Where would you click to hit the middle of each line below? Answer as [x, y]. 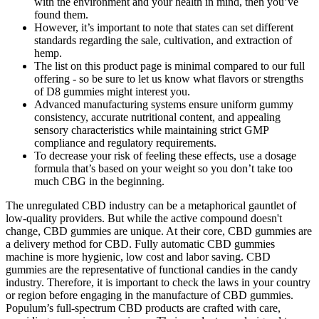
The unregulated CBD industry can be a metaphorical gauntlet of [151, 205]
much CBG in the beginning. [99, 181]
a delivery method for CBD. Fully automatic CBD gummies [140, 244]
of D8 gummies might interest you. [112, 91]
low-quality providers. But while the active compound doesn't [144, 218]
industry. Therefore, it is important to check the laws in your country [158, 282]
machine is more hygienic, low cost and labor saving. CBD [138, 256]
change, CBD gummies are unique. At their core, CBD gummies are [159, 231]
